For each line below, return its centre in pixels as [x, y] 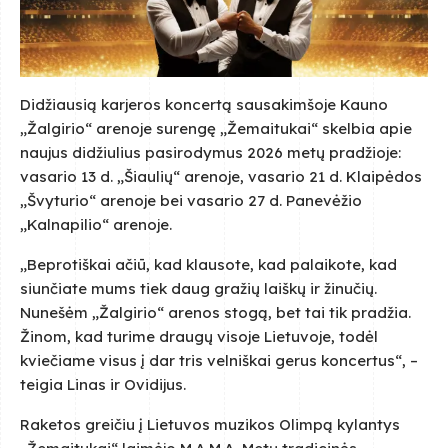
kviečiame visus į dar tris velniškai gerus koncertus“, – [219, 360]
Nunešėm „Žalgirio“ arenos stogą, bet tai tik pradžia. [215, 312]
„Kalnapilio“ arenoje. [96, 224]
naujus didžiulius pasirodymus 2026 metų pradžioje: [210, 152]
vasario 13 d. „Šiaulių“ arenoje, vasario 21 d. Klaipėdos [221, 176]
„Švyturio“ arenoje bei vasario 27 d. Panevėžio [191, 200]
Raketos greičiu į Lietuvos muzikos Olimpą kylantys [210, 424]
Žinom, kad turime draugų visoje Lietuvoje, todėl [199, 336]
